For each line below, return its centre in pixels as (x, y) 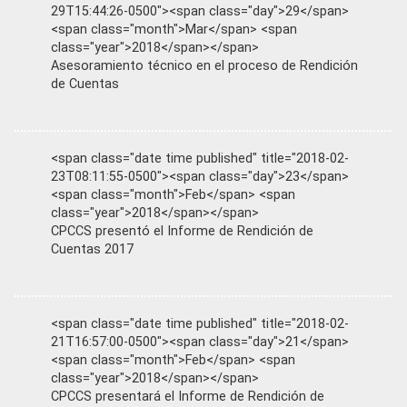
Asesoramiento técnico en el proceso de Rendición (204, 66)
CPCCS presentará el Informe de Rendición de (188, 397)
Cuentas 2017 (92, 249)
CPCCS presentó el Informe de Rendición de (182, 231)
